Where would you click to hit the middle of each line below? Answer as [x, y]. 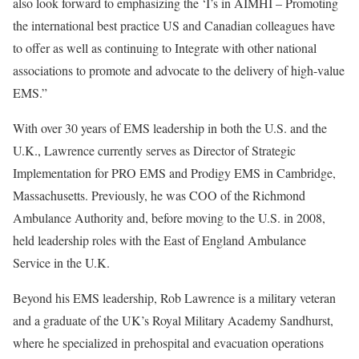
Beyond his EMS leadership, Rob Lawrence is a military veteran [174, 298]
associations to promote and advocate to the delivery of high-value [179, 70]
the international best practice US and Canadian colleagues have [174, 25]
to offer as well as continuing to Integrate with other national [165, 48]
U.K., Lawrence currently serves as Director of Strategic [154, 150]
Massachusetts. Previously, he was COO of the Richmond [159, 195]
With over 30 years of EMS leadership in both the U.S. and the [170, 128]
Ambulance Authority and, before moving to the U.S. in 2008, [169, 218]
